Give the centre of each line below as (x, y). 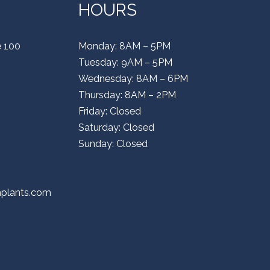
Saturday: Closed (116, 127)
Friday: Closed (110, 111)
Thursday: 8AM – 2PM (127, 95)
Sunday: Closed (113, 144)
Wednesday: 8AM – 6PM (133, 79)
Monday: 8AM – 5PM (124, 46)
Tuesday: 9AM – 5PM (125, 62)
